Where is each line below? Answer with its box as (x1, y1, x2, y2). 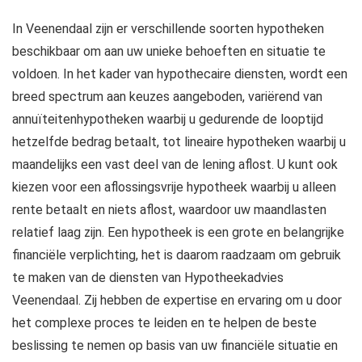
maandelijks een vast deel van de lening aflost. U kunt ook (12, 157, 338, 173)
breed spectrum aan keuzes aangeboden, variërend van (12, 89, 322, 105)
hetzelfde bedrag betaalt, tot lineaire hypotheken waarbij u (12, 134, 346, 150)
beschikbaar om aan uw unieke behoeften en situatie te (12, 44, 326, 60)
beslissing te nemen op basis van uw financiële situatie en (12, 338, 338, 354)
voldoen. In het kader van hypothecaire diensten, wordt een (12, 66, 347, 82)
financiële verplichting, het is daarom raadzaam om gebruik (12, 247, 341, 263)
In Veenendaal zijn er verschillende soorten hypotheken (12, 21, 324, 37)
